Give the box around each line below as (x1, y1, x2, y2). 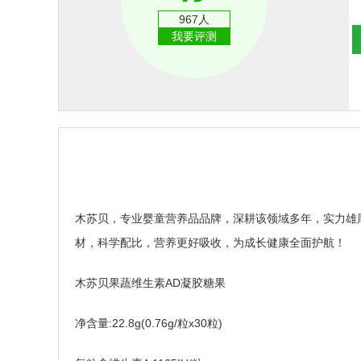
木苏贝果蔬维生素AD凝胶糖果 (75, 276, 226, 289)
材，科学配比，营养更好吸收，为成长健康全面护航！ (75, 236, 346, 249)
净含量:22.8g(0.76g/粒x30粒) (75, 317, 222, 330)
